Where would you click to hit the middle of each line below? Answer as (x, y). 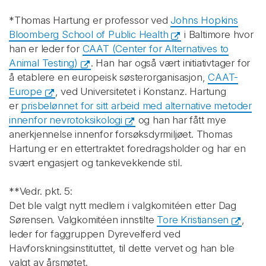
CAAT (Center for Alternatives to (156, 49)
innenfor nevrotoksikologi (66, 120)
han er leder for (46, 49)
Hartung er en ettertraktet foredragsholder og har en (127, 148)
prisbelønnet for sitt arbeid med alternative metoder (137, 106)
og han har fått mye (180, 120)
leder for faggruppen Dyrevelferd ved (95, 234)
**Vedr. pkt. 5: (41, 191)
